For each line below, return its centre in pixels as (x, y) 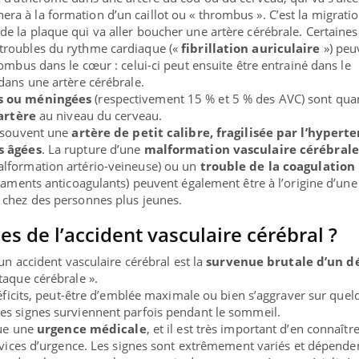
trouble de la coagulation (278, 166)
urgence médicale (92, 329)
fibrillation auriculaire (252, 48)
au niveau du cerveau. (99, 116)
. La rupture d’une (93, 149)
